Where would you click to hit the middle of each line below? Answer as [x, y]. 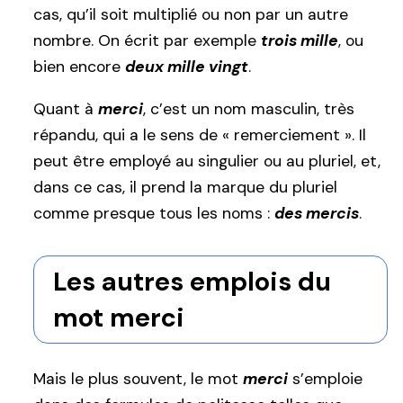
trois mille [300, 40]
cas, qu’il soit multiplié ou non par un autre [191, 14]
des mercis [317, 214]
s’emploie [325, 378]
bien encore [79, 66]
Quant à [66, 109]
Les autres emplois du [192, 282]
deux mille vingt [187, 66]
